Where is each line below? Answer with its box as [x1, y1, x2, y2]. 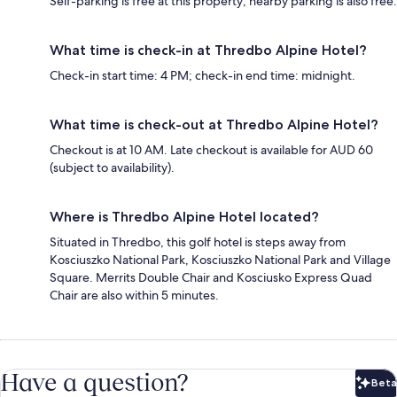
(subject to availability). [50, 159, 175, 175]
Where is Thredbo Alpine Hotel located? [50, 207, 319, 225]
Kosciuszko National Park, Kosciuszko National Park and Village [50, 251, 391, 268]
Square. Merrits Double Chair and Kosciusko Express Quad [50, 269, 372, 285]
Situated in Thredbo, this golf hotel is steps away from [50, 233, 346, 250]
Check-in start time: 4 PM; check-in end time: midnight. [50, 66, 355, 83]
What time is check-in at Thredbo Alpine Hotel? [50, 41, 367, 58]
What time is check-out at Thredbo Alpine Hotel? [50, 115, 378, 133]
